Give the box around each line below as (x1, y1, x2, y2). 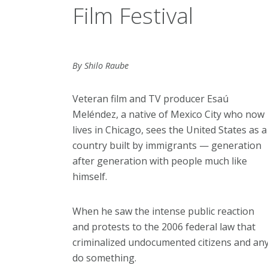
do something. (72, 251, 136, 264)
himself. (72, 169, 107, 183)
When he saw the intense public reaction (72, 204, 254, 218)
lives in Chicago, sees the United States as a (72, 123, 267, 136)
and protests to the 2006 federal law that (72, 220, 255, 233)
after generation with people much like (72, 154, 247, 167)
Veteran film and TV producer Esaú (72, 92, 229, 105)
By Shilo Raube (72, 60, 129, 72)
